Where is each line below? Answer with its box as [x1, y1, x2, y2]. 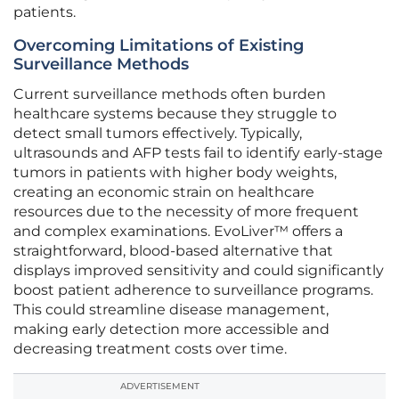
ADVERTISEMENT [120, 380, 199, 393]
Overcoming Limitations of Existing [13, 36, 304, 56]
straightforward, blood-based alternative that [13, 242, 333, 260]
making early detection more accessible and [13, 321, 330, 338]
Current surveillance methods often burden [13, 85, 326, 103]
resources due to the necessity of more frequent [13, 203, 359, 221]
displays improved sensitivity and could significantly [13, 262, 384, 280]
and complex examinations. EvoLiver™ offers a [13, 223, 343, 240]
